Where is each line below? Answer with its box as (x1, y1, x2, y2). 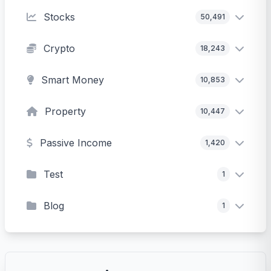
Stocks (44, 10, 75, 23)
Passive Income (40, 136, 112, 149)
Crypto (44, 42, 75, 54)
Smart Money (41, 73, 104, 86)
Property (45, 105, 86, 117)
